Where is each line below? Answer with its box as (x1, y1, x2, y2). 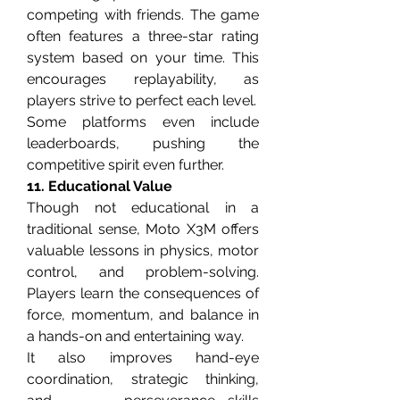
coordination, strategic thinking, (27, 371, 259, 387)
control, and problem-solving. (27, 263, 259, 280)
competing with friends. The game (27, 6, 259, 23)
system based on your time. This (27, 49, 259, 66)
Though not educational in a (27, 199, 259, 216)
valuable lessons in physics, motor (27, 242, 259, 259)
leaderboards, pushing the (27, 135, 259, 152)
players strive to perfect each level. (27, 92, 256, 109)
